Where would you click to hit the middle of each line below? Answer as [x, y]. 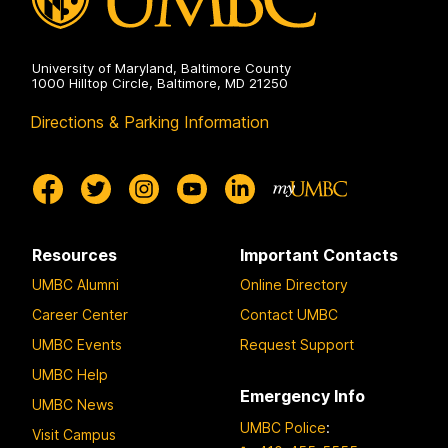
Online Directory [294, 284]
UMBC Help [70, 374]
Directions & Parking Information [149, 122]
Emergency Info [302, 395]
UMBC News [73, 404]
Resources [74, 255]
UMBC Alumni [75, 284]
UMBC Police [283, 428]
